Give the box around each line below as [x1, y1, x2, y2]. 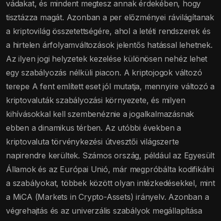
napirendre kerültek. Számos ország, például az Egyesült [6, 150, 215, 161]
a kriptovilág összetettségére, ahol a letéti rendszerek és [6, 26, 211, 37]
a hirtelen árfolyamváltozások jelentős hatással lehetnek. [6, 40, 213, 50]
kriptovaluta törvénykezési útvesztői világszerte [6, 137, 179, 147]
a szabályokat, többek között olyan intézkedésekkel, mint [6, 178, 215, 188]
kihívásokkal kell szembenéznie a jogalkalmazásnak [6, 109, 194, 119]
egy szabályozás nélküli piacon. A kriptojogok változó [6, 68, 202, 78]
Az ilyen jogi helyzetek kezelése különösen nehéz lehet [6, 54, 208, 64]
